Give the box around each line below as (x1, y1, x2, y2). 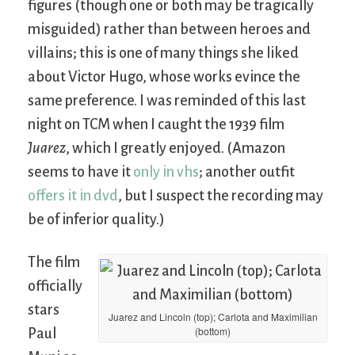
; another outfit (199, 163, 295, 180)
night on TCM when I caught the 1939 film (28, 116, 284, 132)
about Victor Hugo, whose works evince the (28, 68, 300, 85)
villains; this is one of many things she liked (28, 44, 299, 61)
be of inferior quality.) (28, 211, 165, 227)
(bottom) (195, 323, 231, 338)
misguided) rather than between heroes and (28, 21, 311, 37)
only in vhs (133, 163, 199, 180)
